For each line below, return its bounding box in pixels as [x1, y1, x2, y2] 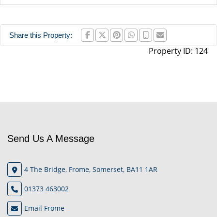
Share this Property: [9, 31, 72, 40]
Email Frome [24, 203, 64, 213]
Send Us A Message [7, 133, 94, 144]
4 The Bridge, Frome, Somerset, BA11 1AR [24, 165, 157, 174]
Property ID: [149, 46, 195, 57]
